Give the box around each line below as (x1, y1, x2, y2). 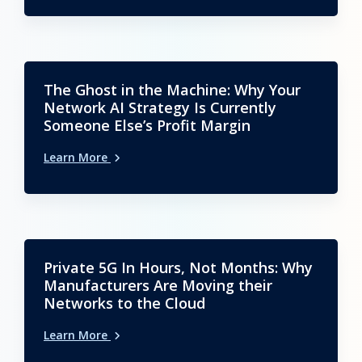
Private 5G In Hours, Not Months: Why (44, 258, 313, 278)
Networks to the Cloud (44, 293, 205, 314)
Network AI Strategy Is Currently (44, 98, 276, 118)
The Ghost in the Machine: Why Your (44, 80, 301, 100)
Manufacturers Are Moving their (44, 276, 272, 296)
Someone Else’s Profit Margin (44, 116, 250, 136)
